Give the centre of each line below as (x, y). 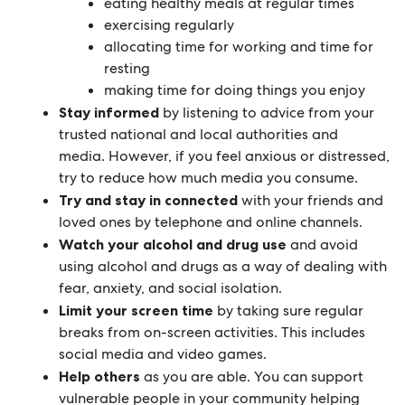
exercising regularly (169, 24)
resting (127, 68)
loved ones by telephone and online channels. (211, 221)
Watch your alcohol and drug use (174, 244)
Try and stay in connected (150, 199)
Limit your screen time (138, 310)
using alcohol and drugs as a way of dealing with (223, 266)
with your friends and (312, 200)
